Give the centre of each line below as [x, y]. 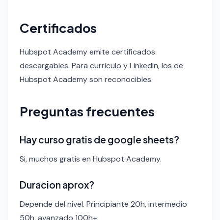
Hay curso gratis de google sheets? [99, 139]
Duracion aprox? [57, 184]
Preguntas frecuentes [87, 111]
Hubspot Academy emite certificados [87, 52]
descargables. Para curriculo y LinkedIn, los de [101, 65]
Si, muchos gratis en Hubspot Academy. [91, 159]
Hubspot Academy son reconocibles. [86, 79]
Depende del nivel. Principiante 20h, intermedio [103, 204]
